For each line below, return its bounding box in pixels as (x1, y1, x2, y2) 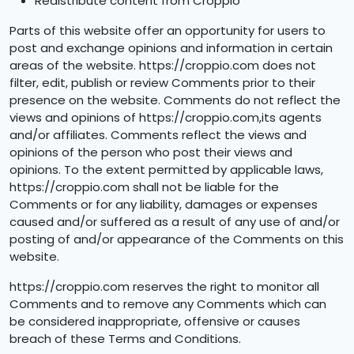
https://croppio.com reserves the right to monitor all (9, 278, 319, 295)
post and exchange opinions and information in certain (9, 40, 333, 56)
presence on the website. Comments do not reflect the (9, 92, 341, 108)
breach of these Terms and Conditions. (9, 330, 241, 347)
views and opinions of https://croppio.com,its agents (9, 109, 322, 126)
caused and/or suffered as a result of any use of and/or (9, 213, 340, 230)
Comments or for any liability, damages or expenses (9, 196, 318, 213)
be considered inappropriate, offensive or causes (9, 313, 300, 330)
